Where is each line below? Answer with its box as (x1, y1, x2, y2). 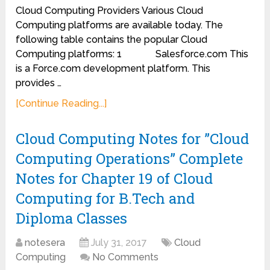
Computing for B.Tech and (16, 189, 195, 208)
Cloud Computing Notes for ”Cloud (16, 129, 250, 148)
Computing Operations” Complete (16, 149, 243, 168)
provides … (16, 77, 62, 89)
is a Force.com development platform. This (16, 63, 211, 74)
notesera (25, 237, 66, 248)
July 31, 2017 (91, 237, 148, 248)
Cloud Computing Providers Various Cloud (16, 5, 204, 16)
